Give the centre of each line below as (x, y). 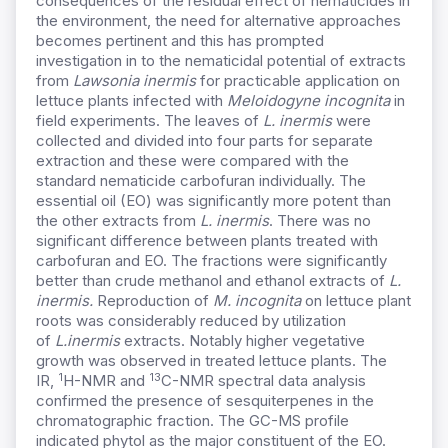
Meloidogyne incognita (308, 101)
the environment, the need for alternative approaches (218, 21)
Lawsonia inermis (134, 81)
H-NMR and (106, 381)
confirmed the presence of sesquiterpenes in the (205, 401)
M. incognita (257, 301)
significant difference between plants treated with (207, 241)
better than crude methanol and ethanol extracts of (212, 281)
